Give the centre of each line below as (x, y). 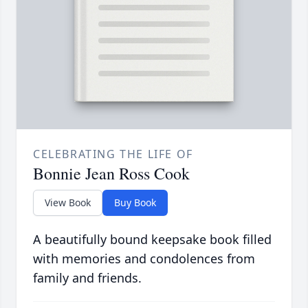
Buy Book (135, 203)
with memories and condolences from (144, 259)
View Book (68, 203)
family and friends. (87, 278)
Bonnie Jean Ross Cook (111, 174)
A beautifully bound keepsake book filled (152, 240)
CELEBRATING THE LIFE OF (113, 154)
